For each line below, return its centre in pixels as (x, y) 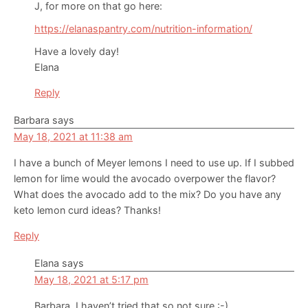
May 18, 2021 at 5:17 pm (91, 279)
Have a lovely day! (77, 51)
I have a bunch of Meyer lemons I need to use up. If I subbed (154, 162)
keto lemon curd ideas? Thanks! (87, 210)
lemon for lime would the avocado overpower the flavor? (145, 178)
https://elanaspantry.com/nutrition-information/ (143, 28)
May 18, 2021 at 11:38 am (73, 136)
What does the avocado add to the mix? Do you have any (147, 194)
